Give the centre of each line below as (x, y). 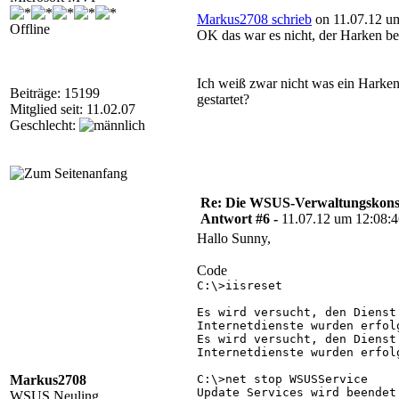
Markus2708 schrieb (254, 19)
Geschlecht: (45, 125)
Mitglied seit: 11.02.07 (73, 109)
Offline (30, 29)
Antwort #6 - (241, 219)
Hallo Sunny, (234, 238)
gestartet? (223, 99)
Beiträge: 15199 (55, 93)
